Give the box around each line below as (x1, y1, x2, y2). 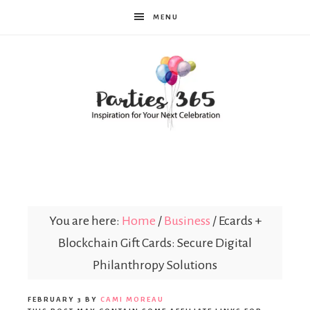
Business (163, 214, 210, 228)
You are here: (48, 214, 122, 228)
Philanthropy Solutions (93, 258, 217, 273)
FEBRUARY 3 (28, 295, 82, 304)
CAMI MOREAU (100, 295, 164, 304)
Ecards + (216, 214, 262, 228)
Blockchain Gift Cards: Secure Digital (58, 236, 252, 250)
